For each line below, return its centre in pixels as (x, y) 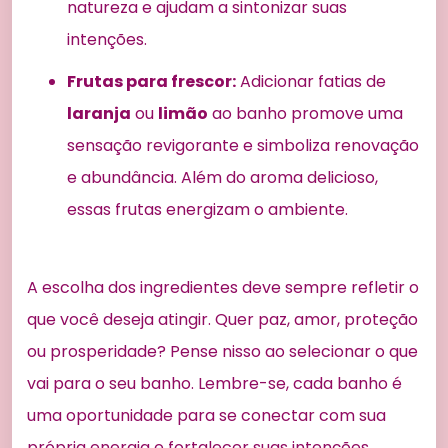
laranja (99, 113)
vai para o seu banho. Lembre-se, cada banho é (214, 383)
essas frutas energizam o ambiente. (207, 209)
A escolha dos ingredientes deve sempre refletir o (223, 287)
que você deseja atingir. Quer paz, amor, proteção (222, 319)
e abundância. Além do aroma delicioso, (222, 177)
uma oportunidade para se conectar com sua (206, 415)
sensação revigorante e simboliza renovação (243, 145)
